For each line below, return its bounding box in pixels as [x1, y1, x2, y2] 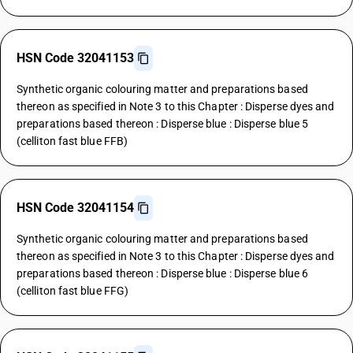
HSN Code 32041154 [17, 200, 134, 215]
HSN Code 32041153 [17, 50, 134, 65]
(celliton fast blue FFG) [17, 284, 129, 297]
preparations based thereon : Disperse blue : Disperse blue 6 [17, 267, 309, 280]
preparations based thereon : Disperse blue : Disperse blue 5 [17, 117, 309, 130]
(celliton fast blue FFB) [17, 135, 128, 147]
